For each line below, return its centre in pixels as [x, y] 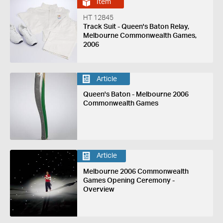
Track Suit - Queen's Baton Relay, [136, 27]
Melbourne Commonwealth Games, [140, 36]
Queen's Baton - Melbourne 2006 [136, 95]
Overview [99, 189]
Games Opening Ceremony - [129, 180]
